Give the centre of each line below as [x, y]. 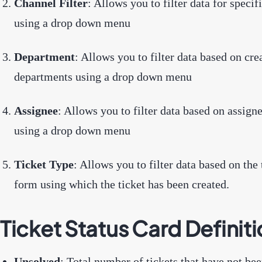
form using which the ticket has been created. [122, 184]
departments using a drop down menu [103, 76]
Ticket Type [44, 164]
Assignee [36, 110]
